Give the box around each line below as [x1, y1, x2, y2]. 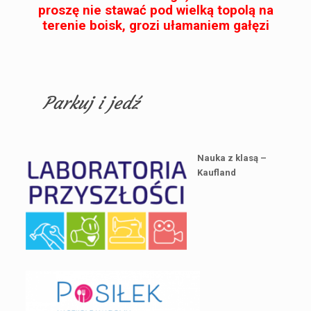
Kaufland [196, 167, 236, 178]
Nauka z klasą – [196, 153, 267, 164]
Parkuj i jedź [42, 92, 139, 115]
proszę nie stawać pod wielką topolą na [37, 3, 274, 19]
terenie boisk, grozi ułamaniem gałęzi [42, 18, 269, 34]
